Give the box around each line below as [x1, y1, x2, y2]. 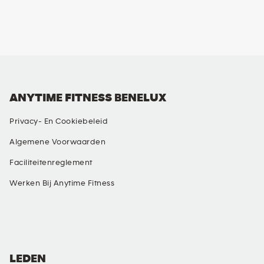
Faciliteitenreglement [9, 159, 93, 167]
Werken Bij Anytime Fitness [9, 179, 114, 187]
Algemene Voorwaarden [9, 138, 105, 146]
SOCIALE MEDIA [9, 200, 90, 212]
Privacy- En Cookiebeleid [9, 117, 108, 126]
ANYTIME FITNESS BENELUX [9, 92, 166, 104]
